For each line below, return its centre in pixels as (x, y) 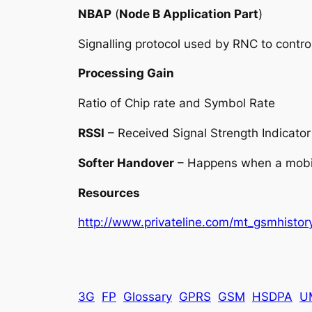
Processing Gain (126, 73)
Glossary (148, 297)
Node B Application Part (189, 14)
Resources (109, 193)
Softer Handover (126, 163)
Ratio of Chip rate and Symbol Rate (177, 103)
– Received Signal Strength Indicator (208, 133)
